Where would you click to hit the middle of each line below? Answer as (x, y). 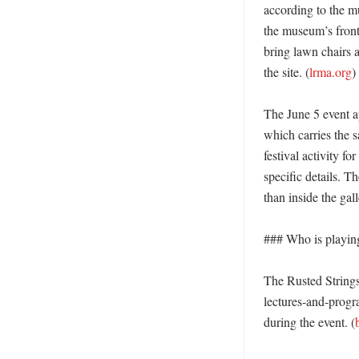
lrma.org (331, 72)
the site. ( (286, 72)
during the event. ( (309, 322)
